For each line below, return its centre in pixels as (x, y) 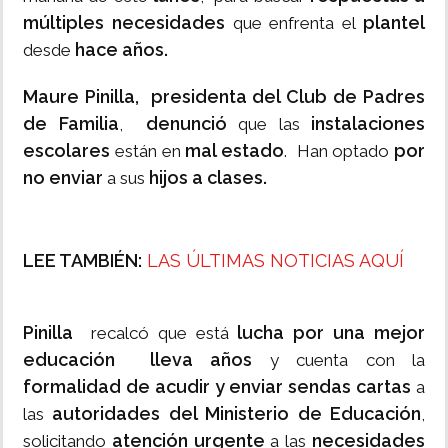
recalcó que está (151, 333)
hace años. (121, 50)
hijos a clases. (206, 178)
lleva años (201, 360)
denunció (180, 124)
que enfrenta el (294, 23)
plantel (394, 23)
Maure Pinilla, (81, 97)
